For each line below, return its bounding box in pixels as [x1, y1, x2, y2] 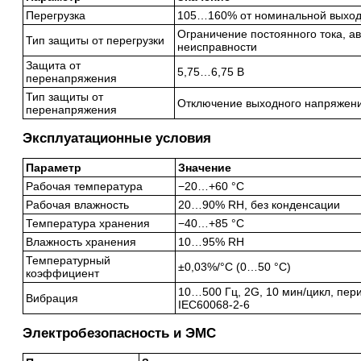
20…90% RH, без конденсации [178, 198, 340, 211]
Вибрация [26, 292, 78, 305]
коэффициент [26, 267, 99, 280]
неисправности [177, 40, 257, 53]
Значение [178, 161, 231, 174]
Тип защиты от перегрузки [26, 34, 164, 47]
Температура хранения [26, 217, 150, 230]
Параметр [26, 161, 81, 174]
